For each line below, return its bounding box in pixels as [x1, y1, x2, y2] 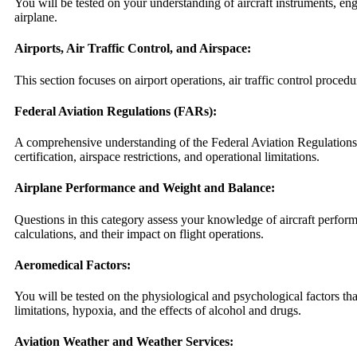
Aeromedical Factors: [14, 257, 131, 272]
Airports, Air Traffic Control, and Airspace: [14, 41, 251, 56]
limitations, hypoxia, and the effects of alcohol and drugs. [14, 304, 301, 318]
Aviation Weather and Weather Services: [14, 335, 233, 349]
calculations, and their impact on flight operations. [14, 226, 264, 241]
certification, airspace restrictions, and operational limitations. [14, 150, 320, 164]
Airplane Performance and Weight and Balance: [14, 181, 275, 195]
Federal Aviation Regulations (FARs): [14, 104, 217, 118]
